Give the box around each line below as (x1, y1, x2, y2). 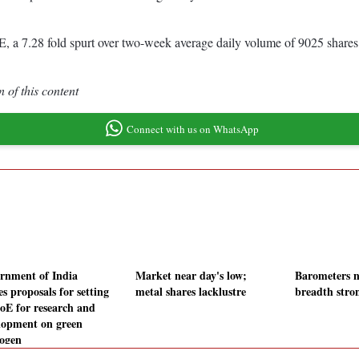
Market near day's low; (135, 267, 247, 284)
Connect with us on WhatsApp (126, 121, 259, 136)
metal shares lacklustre (135, 283, 246, 301)
